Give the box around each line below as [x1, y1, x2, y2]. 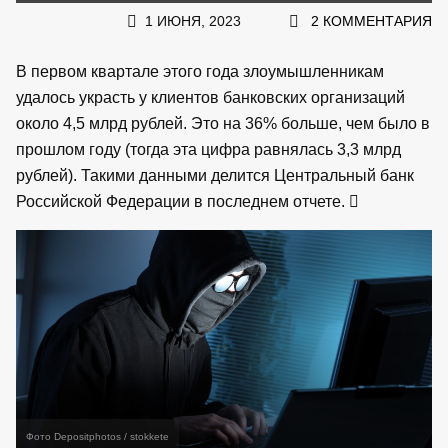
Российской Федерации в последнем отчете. [16, 192, 349, 210]
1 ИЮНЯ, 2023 [145, 12, 241, 29]
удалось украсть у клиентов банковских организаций [16, 88, 405, 106]
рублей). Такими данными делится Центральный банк [16, 166, 414, 184]
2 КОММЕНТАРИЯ [311, 12, 432, 29]
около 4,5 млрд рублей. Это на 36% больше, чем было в [16, 114, 430, 132]
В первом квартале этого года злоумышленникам [16, 62, 384, 80]
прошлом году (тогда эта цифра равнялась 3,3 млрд [16, 140, 401, 158]
